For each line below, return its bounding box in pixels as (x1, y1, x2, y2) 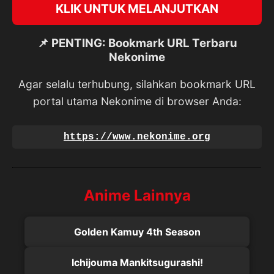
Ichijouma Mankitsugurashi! (71, 256, 203, 269)
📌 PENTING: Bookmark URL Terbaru (37, 36, 237, 51)
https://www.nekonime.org (64, 131, 210, 143)
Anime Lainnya (83, 187, 191, 205)
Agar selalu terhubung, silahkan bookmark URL (18, 78, 256, 91)
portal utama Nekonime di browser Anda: (32, 95, 242, 108)
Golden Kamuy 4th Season (73, 226, 201, 239)
